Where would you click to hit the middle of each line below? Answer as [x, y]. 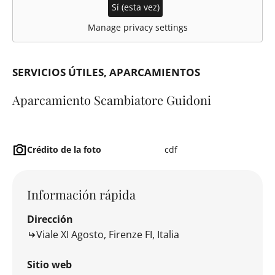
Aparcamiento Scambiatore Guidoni [112, 100]
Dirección [50, 219]
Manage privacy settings [137, 28]
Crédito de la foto [64, 149]
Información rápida [81, 195]
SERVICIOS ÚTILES [58, 72]
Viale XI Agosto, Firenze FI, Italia [108, 235]
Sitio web [49, 265]
